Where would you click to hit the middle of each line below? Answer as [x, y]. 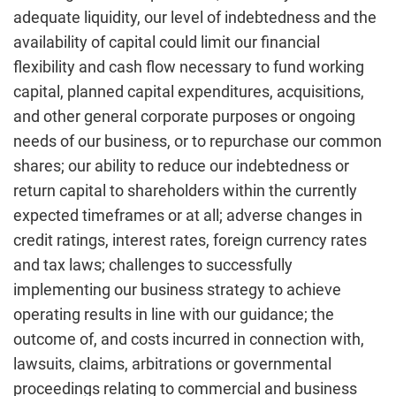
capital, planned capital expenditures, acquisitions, [189, 91]
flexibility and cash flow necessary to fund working [189, 67]
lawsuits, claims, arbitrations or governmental [172, 364]
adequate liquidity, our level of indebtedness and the [195, 17]
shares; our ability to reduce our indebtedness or [181, 166]
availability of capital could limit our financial [167, 42]
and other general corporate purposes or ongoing [184, 116]
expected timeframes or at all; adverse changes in [188, 215]
